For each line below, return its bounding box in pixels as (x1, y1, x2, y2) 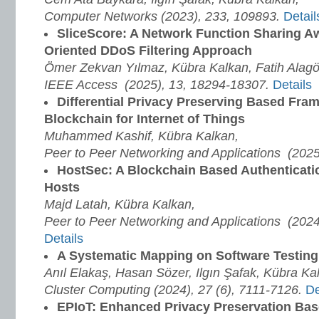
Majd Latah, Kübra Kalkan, (44, 197, 195, 211)
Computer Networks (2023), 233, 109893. (44, 9, 283, 23)
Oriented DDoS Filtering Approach (44, 43, 256, 58)
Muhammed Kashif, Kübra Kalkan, (44, 129, 239, 143)
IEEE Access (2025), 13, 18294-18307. (44, 78, 273, 92)
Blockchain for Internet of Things (44, 112, 245, 126)
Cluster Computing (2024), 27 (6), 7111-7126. (44, 283, 305, 297)
